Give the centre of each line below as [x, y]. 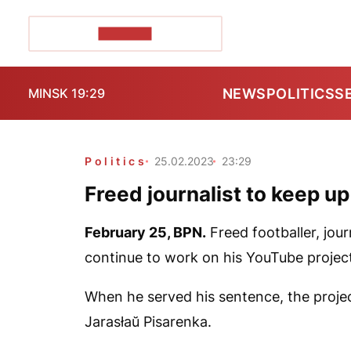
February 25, [129, 232]
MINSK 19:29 [67, 93]
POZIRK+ [125, 33]
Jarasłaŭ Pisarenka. [148, 322]
